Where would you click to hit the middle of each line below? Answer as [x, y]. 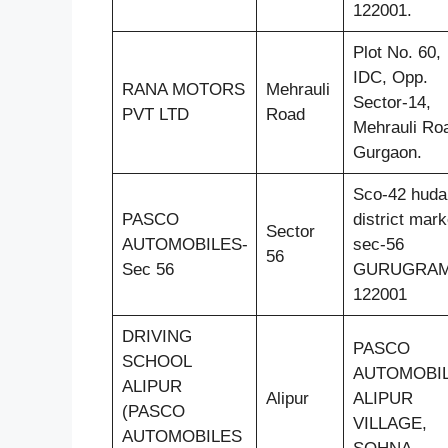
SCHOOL [156, 361]
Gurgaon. [387, 152]
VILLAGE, [389, 423]
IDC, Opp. [390, 77]
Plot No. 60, [396, 52]
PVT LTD [155, 114]
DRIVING [156, 336]
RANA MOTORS [183, 89]
